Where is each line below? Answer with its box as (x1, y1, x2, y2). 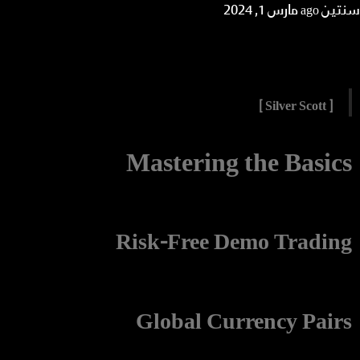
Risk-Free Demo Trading (116, 232, 352, 253)
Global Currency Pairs (136, 312, 352, 333)
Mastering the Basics (126, 152, 352, 175)
